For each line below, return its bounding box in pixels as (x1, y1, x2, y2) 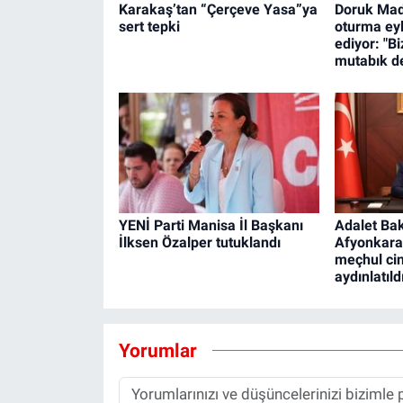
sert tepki (118, 18, 180, 36)
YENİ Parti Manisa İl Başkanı (118, 217, 303, 235)
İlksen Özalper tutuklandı (118, 234, 281, 252)
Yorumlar (118, 338, 197, 362)
